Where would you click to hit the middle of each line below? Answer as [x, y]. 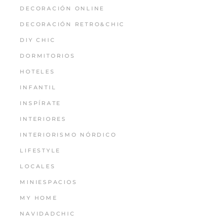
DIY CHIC [38, 40]
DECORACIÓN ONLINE [62, 9]
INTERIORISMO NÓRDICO [68, 135]
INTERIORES [43, 119]
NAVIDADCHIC [48, 214]
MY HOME [39, 198]
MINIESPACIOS [49, 182]
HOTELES [37, 72]
